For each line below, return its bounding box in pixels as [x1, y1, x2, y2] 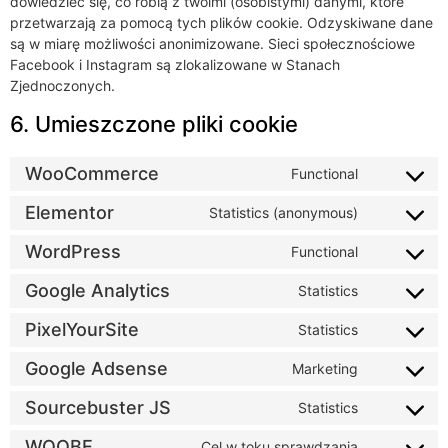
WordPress [25, 241, 121, 263]
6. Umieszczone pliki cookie [10, 110, 298, 137]
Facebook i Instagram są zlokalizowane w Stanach [10, 55, 340, 73]
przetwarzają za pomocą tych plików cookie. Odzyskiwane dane [10, 13, 433, 31]
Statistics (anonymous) [209, 204, 358, 222]
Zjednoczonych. [10, 76, 115, 94]
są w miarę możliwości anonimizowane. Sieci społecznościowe [10, 34, 415, 52]
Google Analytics [25, 280, 170, 302]
